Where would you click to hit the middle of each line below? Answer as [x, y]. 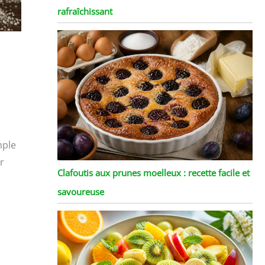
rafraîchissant [85, 11]
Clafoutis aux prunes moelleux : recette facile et [153, 172]
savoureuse [80, 191]
